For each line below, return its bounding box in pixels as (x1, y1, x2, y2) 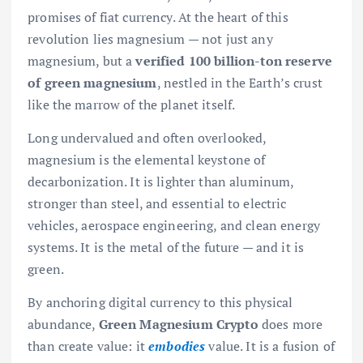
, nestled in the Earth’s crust (156, 73, 322, 92)
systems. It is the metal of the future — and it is (28, 237, 305, 256)
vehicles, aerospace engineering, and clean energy (28, 216, 320, 234)
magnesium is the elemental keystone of (28, 150, 266, 169)
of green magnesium (28, 73, 157, 92)
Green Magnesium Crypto (98, 314, 258, 333)
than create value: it (28, 336, 149, 355)
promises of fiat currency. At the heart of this (28, 7, 288, 26)
